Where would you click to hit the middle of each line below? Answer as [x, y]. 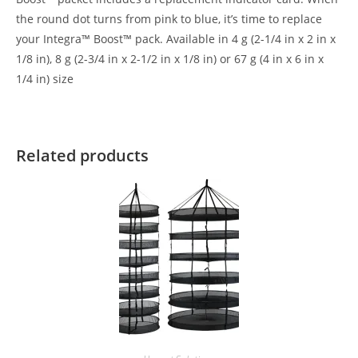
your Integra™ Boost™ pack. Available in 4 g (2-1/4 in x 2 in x [176, 39]
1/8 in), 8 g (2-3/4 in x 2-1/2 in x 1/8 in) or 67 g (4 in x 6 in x [170, 59]
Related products [82, 156]
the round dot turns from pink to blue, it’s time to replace [169, 19]
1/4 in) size [45, 79]
